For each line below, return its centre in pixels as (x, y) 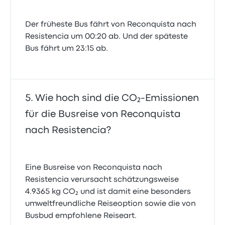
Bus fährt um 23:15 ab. (67, 49)
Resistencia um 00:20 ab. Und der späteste (107, 37)
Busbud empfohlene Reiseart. (81, 216)
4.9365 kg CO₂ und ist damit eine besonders (108, 192)
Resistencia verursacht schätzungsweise (102, 180)
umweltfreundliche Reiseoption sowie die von (111, 204)
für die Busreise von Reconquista (103, 115)
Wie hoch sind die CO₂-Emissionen (117, 98)
